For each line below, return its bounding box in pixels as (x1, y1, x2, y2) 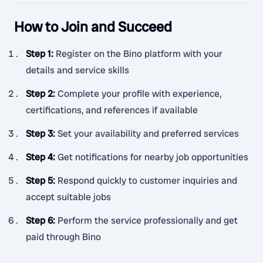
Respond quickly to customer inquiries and (58, 174, 237, 187)
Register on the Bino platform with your (56, 48, 222, 60)
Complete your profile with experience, (58, 87, 221, 100)
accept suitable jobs (26, 191, 111, 203)
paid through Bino (26, 231, 101, 243)
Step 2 (26, 87, 53, 100)
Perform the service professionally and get (58, 214, 238, 227)
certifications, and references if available (26, 104, 198, 116)
